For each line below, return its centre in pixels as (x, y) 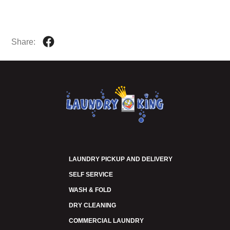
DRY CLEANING (92, 205)
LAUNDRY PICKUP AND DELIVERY (121, 159)
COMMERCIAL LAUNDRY (106, 221)
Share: (24, 42)
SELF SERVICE (91, 175)
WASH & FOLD (90, 190)
